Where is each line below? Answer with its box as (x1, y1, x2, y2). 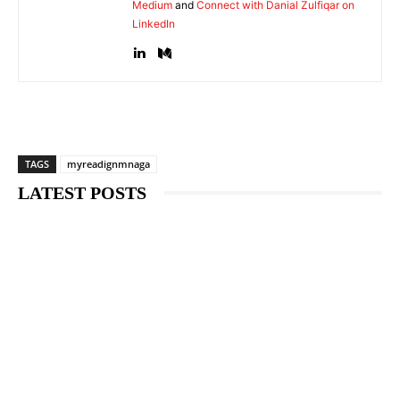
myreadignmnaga (67, 156, 150, 171)
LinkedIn (132, 16, 175, 30)
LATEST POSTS (18, 182, 146, 203)
